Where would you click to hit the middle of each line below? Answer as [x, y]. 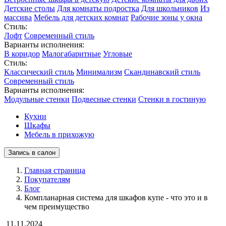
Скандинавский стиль [162, 72]
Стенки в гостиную [172, 99]
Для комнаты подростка [98, 8]
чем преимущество [57, 207]
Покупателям [47, 179]
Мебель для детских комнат [81, 17]
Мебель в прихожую [59, 134]
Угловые [118, 54]
